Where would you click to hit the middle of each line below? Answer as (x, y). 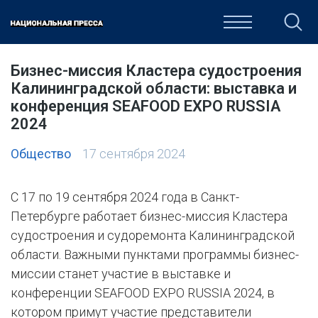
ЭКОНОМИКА (206, 27)
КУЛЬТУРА (287, 27)
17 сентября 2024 (134, 154)
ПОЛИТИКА (122, 27)
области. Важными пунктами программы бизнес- (155, 255)
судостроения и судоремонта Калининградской (153, 236)
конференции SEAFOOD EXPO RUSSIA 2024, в (143, 293)
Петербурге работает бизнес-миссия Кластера (149, 216)
